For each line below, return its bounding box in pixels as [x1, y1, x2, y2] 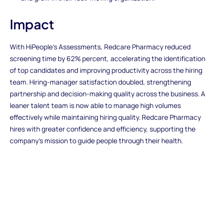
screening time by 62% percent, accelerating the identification [9, 54, 205, 64]
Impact [9, 16, 54, 33]
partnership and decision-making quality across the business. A [9, 89, 205, 99]
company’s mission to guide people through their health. [9, 136, 183, 146]
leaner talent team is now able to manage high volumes [9, 101, 181, 110]
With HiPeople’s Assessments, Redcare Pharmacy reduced [9, 42, 191, 52]
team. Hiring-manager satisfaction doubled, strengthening [9, 77, 191, 87]
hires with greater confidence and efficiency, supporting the [9, 124, 196, 134]
